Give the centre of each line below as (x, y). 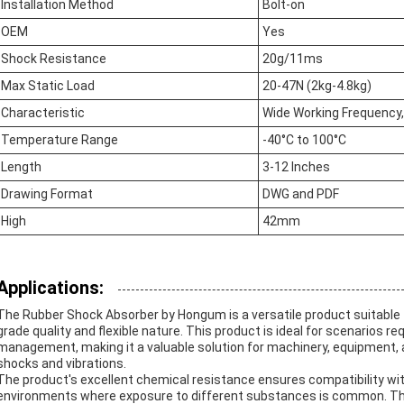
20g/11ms (293, 59)
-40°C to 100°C (304, 140)
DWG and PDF (301, 194)
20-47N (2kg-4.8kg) (317, 86)
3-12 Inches (296, 167)
